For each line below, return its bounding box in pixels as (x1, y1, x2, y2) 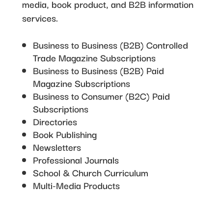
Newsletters (32, 139, 81, 154)
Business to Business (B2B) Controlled (32, 37, 188, 52)
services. (22, 10, 58, 25)
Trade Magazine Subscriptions (32, 50, 156, 65)
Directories (32, 114, 77, 129)
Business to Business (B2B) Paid (32, 63, 164, 78)
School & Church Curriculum (32, 165, 148, 180)
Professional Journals (32, 152, 119, 167)
